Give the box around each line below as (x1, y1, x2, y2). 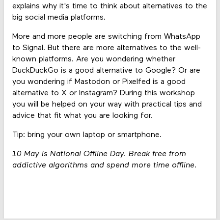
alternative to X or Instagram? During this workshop (12, 89, 195, 97)
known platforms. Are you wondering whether (12, 55, 175, 63)
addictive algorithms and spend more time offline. (12, 162, 197, 170)
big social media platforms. (12, 13, 106, 22)
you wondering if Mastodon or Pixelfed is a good (12, 78, 186, 86)
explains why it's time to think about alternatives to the (12, 2, 207, 10)
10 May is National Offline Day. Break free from (12, 150, 186, 159)
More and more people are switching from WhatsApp (12, 32, 200, 41)
